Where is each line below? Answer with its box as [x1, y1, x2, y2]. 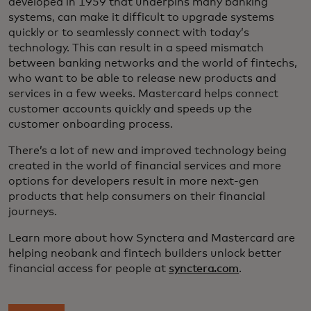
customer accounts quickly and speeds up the [8, 103, 252, 115]
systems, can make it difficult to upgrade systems [8, 11, 274, 23]
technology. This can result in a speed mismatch [8, 42, 264, 53]
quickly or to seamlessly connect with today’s [8, 26, 249, 38]
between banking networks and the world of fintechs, [8, 57, 297, 69]
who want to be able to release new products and [8, 72, 276, 84]
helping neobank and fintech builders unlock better [8, 247, 282, 259]
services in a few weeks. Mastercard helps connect [8, 87, 278, 99]
